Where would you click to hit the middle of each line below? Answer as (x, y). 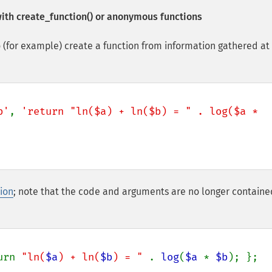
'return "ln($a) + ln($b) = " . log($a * (140, 111)
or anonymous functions (148, 17)
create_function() (55, 17)
